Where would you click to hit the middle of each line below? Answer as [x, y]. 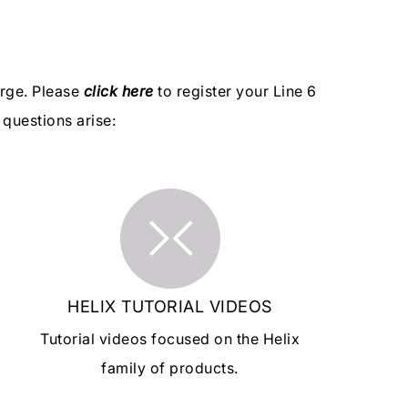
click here [118, 91]
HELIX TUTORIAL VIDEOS [170, 307]
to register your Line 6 [235, 91]
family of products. [170, 368]
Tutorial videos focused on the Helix [170, 339]
